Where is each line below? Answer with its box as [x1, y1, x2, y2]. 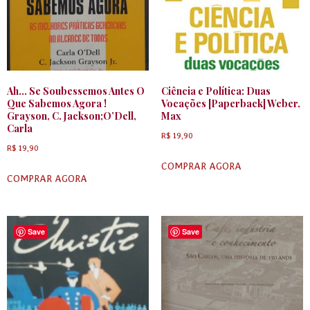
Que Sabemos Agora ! [7, 97, 107, 111]
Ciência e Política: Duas [161, 84, 271, 98]
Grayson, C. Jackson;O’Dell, [7, 109, 136, 123]
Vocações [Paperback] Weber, [161, 97, 300, 111]
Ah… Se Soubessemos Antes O [7, 84, 145, 98]
